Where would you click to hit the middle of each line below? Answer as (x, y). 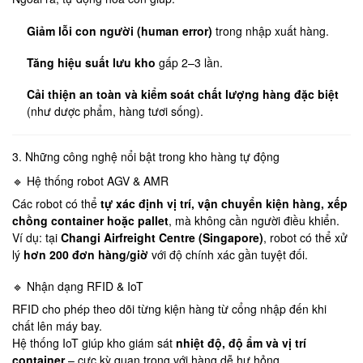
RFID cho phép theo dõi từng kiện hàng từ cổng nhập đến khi (169, 308)
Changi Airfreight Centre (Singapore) (162, 237)
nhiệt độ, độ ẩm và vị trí (241, 342)
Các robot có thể (56, 203)
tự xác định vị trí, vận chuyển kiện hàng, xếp (224, 203)
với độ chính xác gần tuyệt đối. (228, 254)
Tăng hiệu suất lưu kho (92, 62)
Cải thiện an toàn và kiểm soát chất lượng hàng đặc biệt (183, 94)
